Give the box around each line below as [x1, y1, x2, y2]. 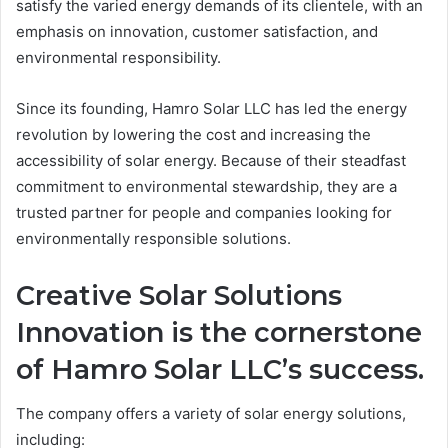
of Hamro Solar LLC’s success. [16, 352, 424, 386]
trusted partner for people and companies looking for [16, 202, 392, 222]
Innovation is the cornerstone [16, 315, 422, 349]
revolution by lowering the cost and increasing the [16, 124, 371, 144]
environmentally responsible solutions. [16, 228, 291, 248]
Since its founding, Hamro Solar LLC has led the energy [16, 98, 407, 118]
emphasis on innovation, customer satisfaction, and [16, 21, 378, 41]
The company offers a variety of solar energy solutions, [16, 404, 406, 424]
